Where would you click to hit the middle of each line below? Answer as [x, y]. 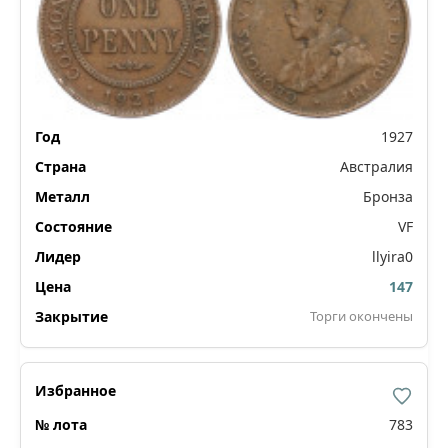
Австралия [376, 166]
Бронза [388, 196]
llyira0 [392, 256]
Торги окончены [361, 315]
